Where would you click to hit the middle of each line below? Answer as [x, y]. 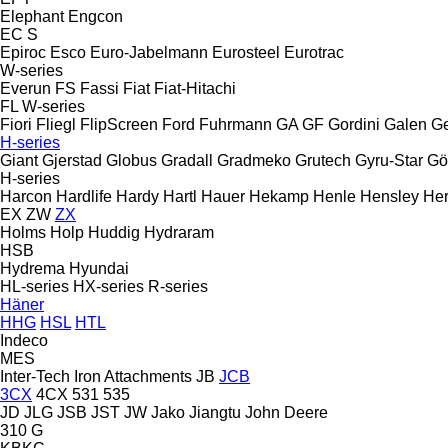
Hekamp [279, 196]
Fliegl [56, 124]
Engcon [95, 16]
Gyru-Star [389, 160]
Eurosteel [246, 52]
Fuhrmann [235, 124]
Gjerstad [72, 160]
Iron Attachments [133, 376]
